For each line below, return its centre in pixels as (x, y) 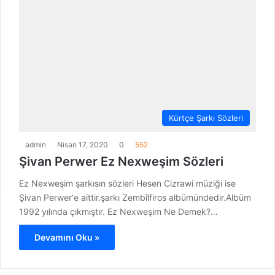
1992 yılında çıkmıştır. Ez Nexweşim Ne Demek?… (118, 212)
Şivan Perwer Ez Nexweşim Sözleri (121, 162)
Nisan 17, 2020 (83, 145)
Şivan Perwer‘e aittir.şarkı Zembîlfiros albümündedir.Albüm (135, 198)
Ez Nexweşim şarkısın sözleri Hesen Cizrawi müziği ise (127, 184)
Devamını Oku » (67, 238)
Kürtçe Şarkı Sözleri (206, 118)
